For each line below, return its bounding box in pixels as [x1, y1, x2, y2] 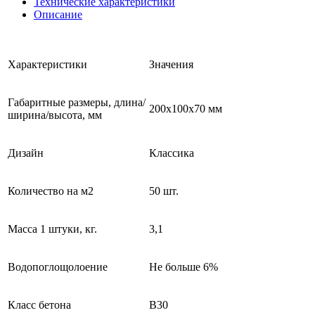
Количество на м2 [8, 184, 94, 197]
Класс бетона [8, 298, 71, 311]
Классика [149, 146, 194, 159]
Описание [34, 8, 82, 20]
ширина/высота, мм [8, 108, 102, 121]
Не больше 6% [149, 260, 218, 273]
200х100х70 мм [149, 102, 222, 115]
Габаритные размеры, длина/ [8, 96, 146, 108]
